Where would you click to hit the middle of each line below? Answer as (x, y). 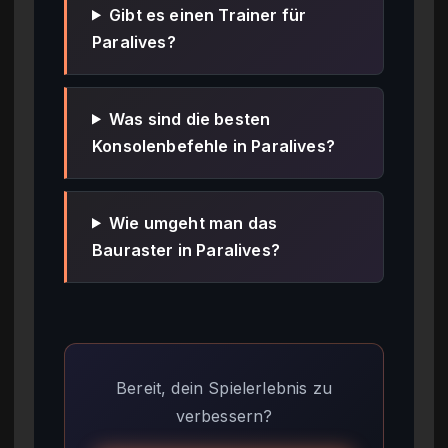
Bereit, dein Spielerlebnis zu (224, 387)
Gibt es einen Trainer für (208, 14)
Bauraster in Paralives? (186, 249)
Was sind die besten (190, 118)
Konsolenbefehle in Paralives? (214, 145)
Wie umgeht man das (193, 222)
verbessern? (224, 415)
